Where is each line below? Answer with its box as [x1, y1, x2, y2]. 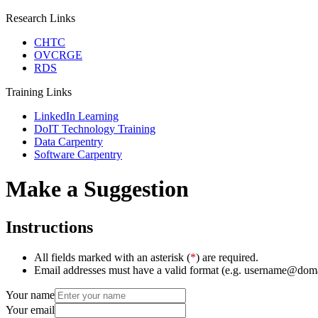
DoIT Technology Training [34, 123, 155, 135]
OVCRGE [34, 49, 82, 61]
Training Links [6, 86, 72, 98]
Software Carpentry [34, 148, 122, 160]
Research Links [6, 12, 75, 24]
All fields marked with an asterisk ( [34, 251, 190, 263]
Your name [6, 288, 55, 301]
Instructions [6, 217, 93, 236]
